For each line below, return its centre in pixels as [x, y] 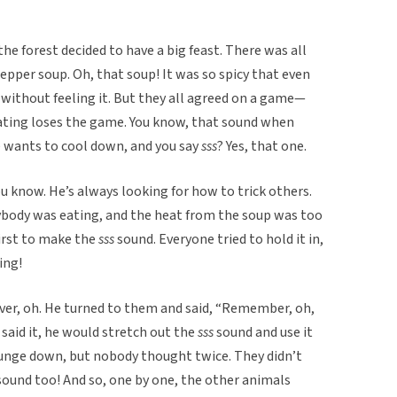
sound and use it [263, 332]
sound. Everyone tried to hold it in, [219, 239]
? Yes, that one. [262, 146]
